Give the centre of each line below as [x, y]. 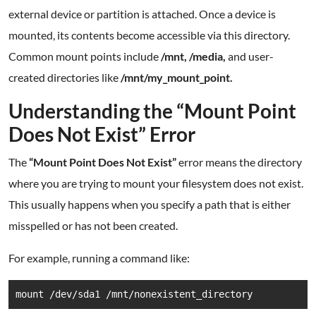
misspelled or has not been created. [93, 225]
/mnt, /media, [193, 56]
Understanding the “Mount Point [152, 111]
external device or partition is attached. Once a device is [142, 14]
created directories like [65, 77]
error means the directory [239, 162]
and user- [250, 56]
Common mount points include [85, 56]
